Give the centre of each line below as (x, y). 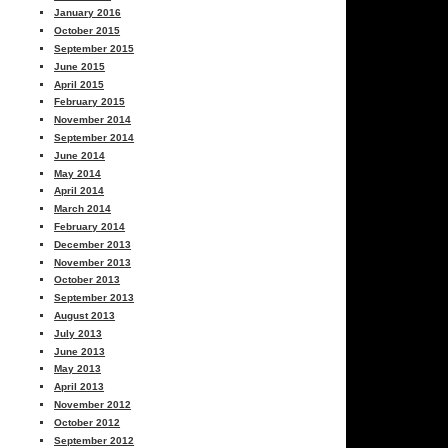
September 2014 (94, 138)
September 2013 (94, 298)
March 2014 (83, 209)
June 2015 (80, 66)
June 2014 (80, 155)
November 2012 (93, 405)
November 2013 (93, 262)
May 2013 (78, 369)
